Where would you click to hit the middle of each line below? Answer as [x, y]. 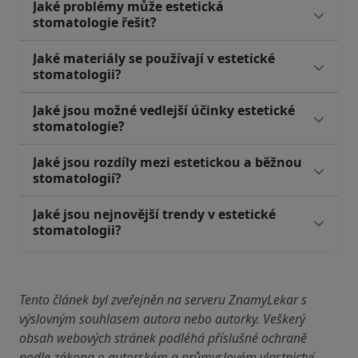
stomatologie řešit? [95, 22]
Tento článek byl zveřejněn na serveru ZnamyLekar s [163, 300]
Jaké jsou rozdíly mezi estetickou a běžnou [167, 162]
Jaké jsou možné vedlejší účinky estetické [164, 110]
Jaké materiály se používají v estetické [154, 58]
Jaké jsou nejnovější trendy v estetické [154, 214]
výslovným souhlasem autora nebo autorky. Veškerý [162, 319]
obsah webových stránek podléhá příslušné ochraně [163, 338]
